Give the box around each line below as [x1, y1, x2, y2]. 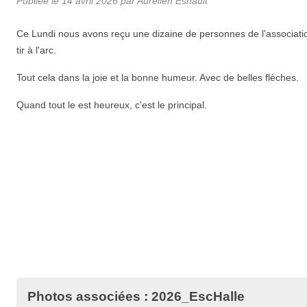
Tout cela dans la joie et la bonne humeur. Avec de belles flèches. [16, 71, 299, 83]
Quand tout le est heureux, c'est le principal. [16, 99, 207, 110]
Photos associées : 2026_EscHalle [27, 288, 245, 304]
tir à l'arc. [16, 44, 56, 56]
